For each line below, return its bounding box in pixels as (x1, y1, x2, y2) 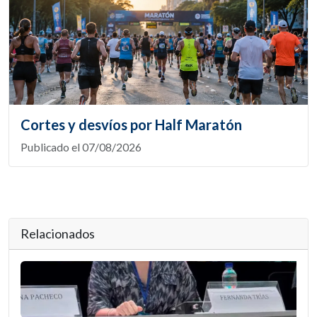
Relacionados (21, 225, 95, 241)
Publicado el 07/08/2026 (21, 139, 142, 154)
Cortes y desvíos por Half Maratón (21, 115, 242, 133)
